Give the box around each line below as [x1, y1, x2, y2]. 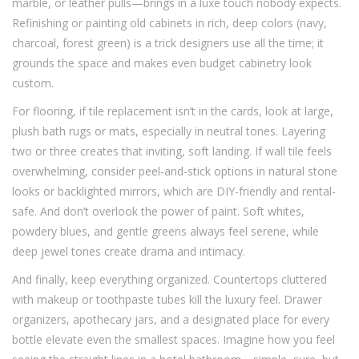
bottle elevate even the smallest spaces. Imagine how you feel [12, 332, 335, 348]
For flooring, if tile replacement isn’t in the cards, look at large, [12, 103, 333, 119]
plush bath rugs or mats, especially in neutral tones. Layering [12, 123, 325, 139]
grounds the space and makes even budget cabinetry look [12, 55, 312, 71]
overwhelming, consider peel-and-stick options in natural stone [12, 163, 337, 179]
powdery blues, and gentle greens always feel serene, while [12, 224, 319, 240]
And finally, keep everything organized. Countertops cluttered [12, 272, 327, 288]
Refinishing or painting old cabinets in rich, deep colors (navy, [12, 15, 327, 31]
